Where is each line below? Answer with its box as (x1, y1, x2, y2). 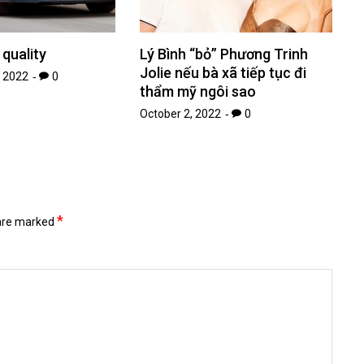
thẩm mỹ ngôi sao (140, 82, 257, 100)
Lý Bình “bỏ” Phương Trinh (140, 45, 309, 63)
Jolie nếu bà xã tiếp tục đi (140, 63, 307, 81)
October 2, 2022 (140, 106, 222, 120)
